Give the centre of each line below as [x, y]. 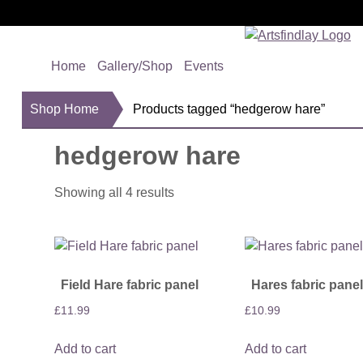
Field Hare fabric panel [130, 284]
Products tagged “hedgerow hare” [229, 109]
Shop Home [65, 109]
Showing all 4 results [115, 192]
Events [204, 66]
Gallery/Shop [135, 66]
